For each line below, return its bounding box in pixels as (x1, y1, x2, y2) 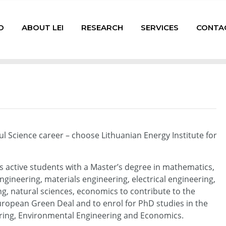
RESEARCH (81, 23, 123, 32)
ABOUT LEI (22, 23, 64, 32)
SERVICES (141, 23, 179, 32)
